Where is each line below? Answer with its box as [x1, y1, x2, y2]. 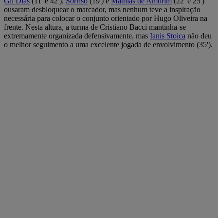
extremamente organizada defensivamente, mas [4, 31, 150, 40]
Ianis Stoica [150, 31, 185, 40]
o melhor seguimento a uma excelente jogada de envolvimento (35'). [4, 40, 213, 49]
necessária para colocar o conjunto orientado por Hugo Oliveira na [4, 14, 207, 22]
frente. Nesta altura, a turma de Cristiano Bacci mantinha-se [4, 22, 186, 31]
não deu [185, 31, 212, 40]
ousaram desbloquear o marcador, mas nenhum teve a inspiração [4, 5, 200, 14]
